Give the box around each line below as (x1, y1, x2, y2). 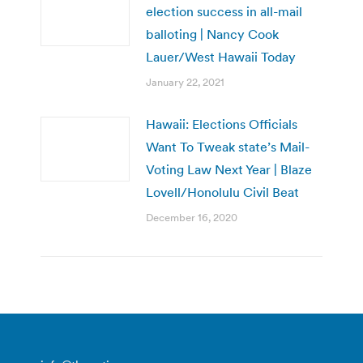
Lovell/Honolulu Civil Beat (146, 183, 299, 200)
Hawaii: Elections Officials (146, 115, 297, 132)
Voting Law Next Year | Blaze (146, 160, 312, 177)
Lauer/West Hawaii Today (146, 48, 296, 65)
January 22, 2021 (146, 75, 224, 89)
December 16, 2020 (146, 210, 237, 224)
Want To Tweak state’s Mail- (146, 138, 310, 155)
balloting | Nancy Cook (146, 25, 279, 42)
